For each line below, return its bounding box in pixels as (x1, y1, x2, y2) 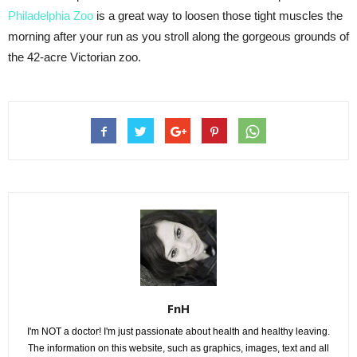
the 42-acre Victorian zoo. (8, 49, 141, 64)
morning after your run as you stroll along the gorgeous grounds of (8, 29, 349, 43)
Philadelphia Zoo (8, 8, 93, 22)
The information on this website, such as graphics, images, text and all (28, 342, 329, 354)
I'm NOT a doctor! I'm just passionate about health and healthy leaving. (27, 325, 330, 337)
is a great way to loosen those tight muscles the (93, 8, 343, 22)
